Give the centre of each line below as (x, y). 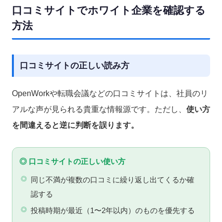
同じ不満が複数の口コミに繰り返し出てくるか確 (112, 180)
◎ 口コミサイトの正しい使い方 (72, 161)
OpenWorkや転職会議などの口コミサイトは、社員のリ (110, 93)
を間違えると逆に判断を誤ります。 (75, 125)
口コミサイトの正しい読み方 (75, 65)
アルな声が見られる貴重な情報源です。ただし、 (99, 109)
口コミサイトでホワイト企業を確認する (109, 10)
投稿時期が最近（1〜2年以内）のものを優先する (112, 210)
